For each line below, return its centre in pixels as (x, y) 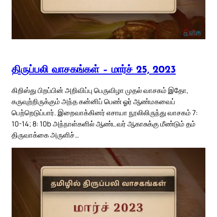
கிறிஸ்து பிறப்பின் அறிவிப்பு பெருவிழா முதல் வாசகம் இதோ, (100, 90)
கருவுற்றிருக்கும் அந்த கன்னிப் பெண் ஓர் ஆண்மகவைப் (93, 101)
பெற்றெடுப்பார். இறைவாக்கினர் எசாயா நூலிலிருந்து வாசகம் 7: (105, 113)
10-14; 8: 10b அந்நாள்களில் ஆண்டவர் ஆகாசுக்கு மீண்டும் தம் (104, 124)
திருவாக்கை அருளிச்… (45, 135)
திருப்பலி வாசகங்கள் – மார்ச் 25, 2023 (94, 70)
